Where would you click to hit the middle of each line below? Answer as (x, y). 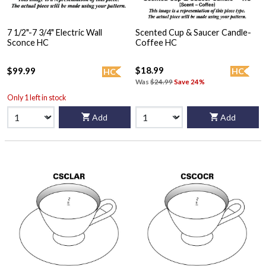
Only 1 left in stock (37, 97)
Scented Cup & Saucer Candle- (193, 33)
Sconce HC (28, 43)
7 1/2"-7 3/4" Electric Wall (55, 33)
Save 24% (189, 81)
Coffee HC (171, 43)
